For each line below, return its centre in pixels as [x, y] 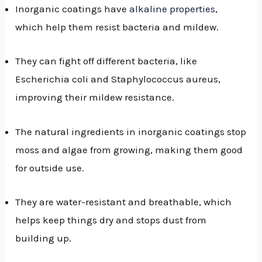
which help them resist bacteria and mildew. [117, 27]
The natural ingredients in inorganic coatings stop [131, 131]
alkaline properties [173, 9]
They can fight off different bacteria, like [106, 61]
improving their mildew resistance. [95, 97]
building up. [44, 238]
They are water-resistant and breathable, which [124, 201]
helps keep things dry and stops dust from [111, 220]
